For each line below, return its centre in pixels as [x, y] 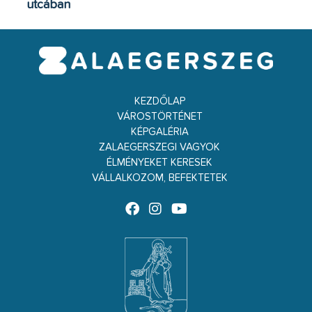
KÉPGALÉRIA [159, 132]
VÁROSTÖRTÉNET [159, 116]
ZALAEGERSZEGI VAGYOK [159, 147]
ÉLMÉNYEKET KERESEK [159, 162]
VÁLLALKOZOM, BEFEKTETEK [159, 178]
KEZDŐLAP [159, 101]
